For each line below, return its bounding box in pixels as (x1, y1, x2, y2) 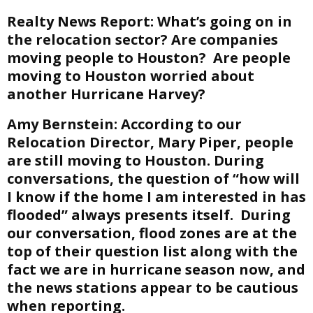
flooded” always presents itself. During (7, 205, 291, 224)
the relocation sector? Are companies (7, 30, 278, 49)
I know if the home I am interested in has (7, 187, 306, 206)
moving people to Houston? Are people (7, 48, 291, 67)
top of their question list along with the (7, 242, 298, 261)
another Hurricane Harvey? (7, 85, 205, 103)
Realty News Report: (7, 12, 154, 31)
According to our (117, 115, 242, 133)
